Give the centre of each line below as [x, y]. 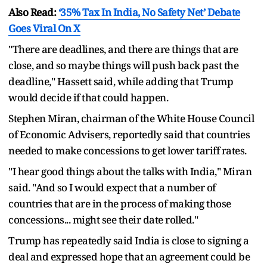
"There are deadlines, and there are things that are [123, 49]
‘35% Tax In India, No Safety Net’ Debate [149, 12]
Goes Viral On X [44, 28]
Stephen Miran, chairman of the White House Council [131, 118]
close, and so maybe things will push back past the [123, 65]
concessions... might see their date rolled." [103, 219]
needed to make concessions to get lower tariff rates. [128, 150]
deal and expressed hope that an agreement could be [129, 256]
